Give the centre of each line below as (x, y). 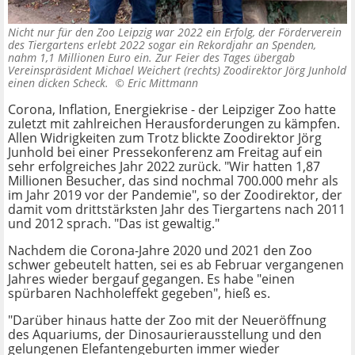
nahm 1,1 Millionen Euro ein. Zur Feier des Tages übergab (151, 58)
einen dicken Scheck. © (68, 83)
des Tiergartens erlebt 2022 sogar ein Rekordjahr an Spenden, (162, 45)
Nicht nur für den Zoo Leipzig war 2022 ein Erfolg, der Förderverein (175, 32)
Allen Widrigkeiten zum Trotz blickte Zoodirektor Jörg (165, 138)
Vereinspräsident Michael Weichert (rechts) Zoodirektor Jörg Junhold (177, 71)
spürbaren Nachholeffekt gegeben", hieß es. (139, 294)
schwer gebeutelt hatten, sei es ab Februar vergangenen (176, 265)
